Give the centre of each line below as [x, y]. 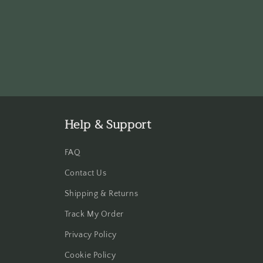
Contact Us [85, 173]
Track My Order [94, 214]
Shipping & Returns [101, 194]
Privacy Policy [90, 235]
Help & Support [108, 125]
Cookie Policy [90, 255]
